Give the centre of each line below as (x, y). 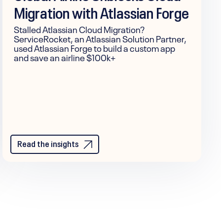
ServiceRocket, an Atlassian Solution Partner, (100, 38)
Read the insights (48, 142)
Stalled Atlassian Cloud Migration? (79, 28)
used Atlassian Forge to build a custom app (95, 47)
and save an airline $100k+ (65, 56)
